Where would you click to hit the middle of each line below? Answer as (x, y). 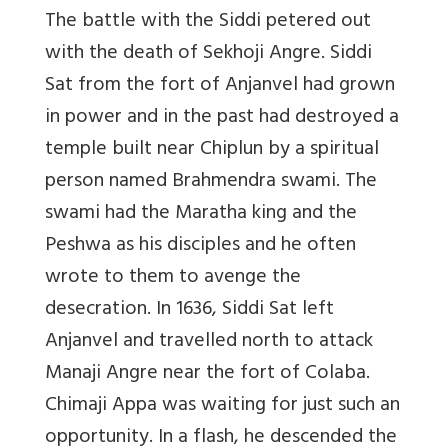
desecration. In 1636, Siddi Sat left (189, 310)
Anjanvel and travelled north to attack (209, 342)
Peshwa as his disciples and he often (200, 246)
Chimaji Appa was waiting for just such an (222, 406)
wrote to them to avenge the (173, 278)
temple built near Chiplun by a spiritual (212, 150)
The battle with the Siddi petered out (208, 22)
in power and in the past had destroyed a (222, 118)
